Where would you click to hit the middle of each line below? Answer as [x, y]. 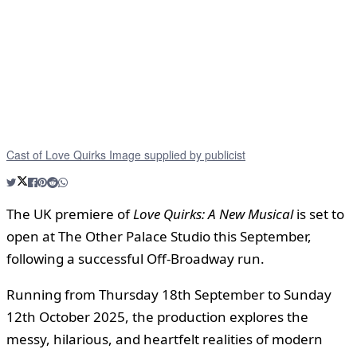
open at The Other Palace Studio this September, [159, 237]
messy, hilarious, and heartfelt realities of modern [165, 339]
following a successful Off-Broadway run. [135, 259]
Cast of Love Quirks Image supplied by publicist [126, 155]
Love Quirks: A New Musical [213, 214]
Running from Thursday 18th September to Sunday [169, 295]
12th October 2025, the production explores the [157, 317]
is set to [319, 214]
